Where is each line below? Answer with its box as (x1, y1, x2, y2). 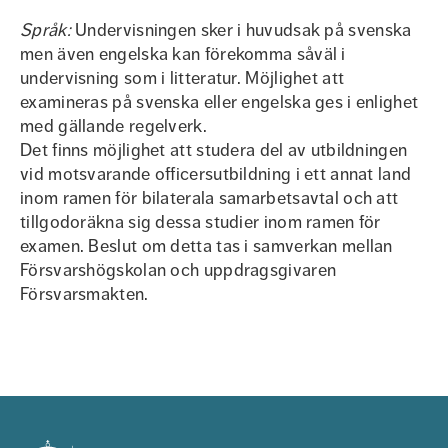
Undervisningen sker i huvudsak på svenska (70, 19, 412, 41)
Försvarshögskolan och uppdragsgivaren (20, 259, 337, 281)
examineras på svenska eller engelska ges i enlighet (20, 91, 419, 113)
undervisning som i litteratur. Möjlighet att (20, 67, 345, 89)
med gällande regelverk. (20, 115, 207, 137)
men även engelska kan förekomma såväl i (20, 43, 346, 65)
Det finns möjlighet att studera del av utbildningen (20, 139, 408, 161)
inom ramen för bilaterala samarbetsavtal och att (20, 187, 399, 209)
